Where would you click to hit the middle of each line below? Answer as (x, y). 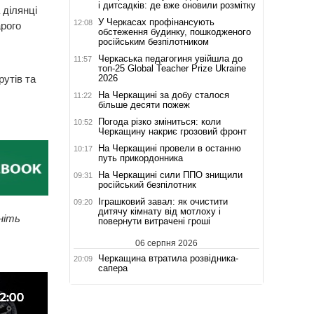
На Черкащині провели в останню (169, 148)
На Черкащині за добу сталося (163, 95)
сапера (112, 268)
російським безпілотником (153, 41)
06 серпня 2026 (166, 243)
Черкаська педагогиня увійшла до (170, 58)
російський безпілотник (147, 184)
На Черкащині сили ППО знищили (170, 175)
